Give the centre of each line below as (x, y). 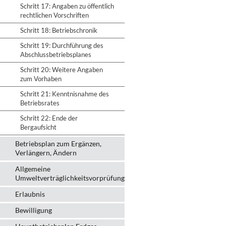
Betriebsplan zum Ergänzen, (58, 144)
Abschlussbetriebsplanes (56, 54)
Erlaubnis (30, 194)
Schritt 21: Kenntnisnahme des (65, 94)
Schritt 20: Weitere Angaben (62, 70)
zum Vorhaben (41, 79)
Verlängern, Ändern (46, 153)
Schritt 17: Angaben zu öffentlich (67, 6)
